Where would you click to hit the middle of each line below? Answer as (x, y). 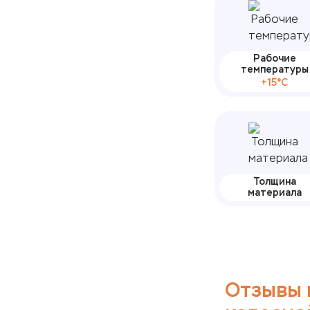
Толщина (274, 182)
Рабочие (274, 58)
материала (274, 193)
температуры (274, 70)
